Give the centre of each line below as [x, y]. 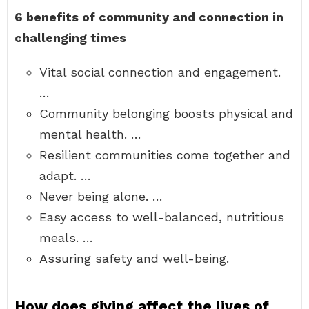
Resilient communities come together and [165, 155]
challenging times [70, 38]
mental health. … [90, 134]
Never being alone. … [101, 196]
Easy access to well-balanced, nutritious [162, 217]
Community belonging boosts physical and [166, 113]
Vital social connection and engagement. [160, 72]
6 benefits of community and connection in [149, 17]
